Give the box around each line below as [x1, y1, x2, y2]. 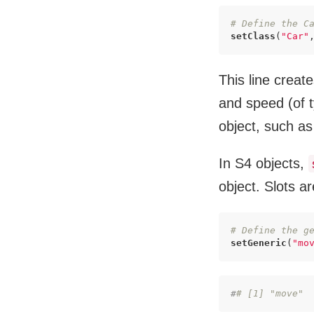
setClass [231, 31, 275, 41]
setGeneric [231, 238, 287, 248]
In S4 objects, [219, 156, 308, 171]
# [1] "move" [236, 288, 303, 299]
